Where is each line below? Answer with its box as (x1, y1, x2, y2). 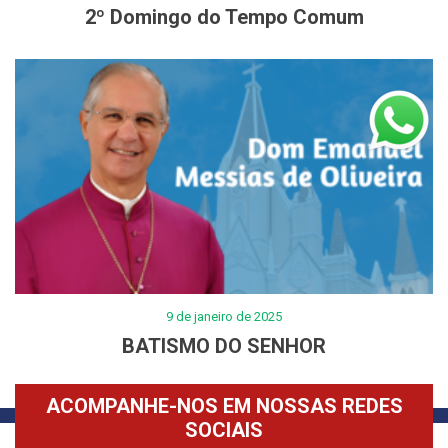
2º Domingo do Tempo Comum (84, 4, 364, 29)
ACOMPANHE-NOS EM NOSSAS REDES (45, 394, 403, 419)
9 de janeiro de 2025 (166, 309, 282, 325)
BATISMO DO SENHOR (122, 334, 326, 359)
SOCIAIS (185, 418, 263, 443)
